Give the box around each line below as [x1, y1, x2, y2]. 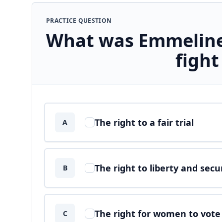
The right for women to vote [95, 208, 221, 220]
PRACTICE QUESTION [46, 16, 112, 25]
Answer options [44, 97, 103, 108]
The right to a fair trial [95, 116, 194, 128]
